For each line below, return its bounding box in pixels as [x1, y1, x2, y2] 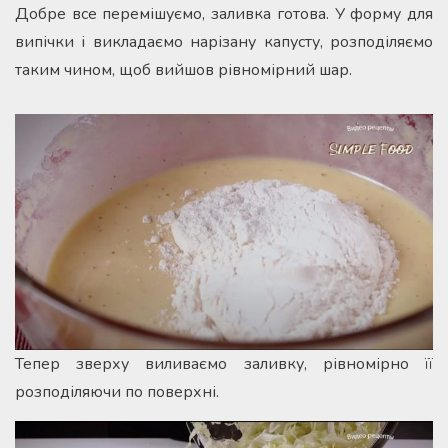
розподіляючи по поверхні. [15, 381, 219, 404]
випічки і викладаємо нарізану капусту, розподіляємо [15, 31, 433, 54]
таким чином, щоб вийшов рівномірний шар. [15, 59, 352, 82]
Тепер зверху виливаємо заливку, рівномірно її [15, 353, 433, 376]
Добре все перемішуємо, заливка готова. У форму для [15, 3, 433, 26]
